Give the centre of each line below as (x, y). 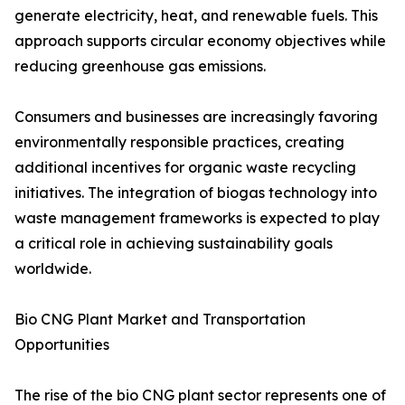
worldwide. (53, 269)
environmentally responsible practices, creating (179, 142)
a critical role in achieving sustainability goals (174, 244)
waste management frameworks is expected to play (197, 218)
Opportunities (62, 345)
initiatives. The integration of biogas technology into (196, 193)
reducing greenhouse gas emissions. (140, 66)
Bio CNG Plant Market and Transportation (160, 320)
